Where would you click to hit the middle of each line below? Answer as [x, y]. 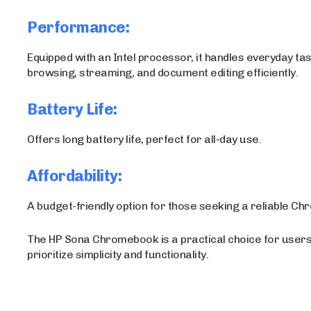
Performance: [78, 27]
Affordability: [75, 176]
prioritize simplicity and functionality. [118, 254]
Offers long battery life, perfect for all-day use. [144, 139]
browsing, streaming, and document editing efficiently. [163, 73]
